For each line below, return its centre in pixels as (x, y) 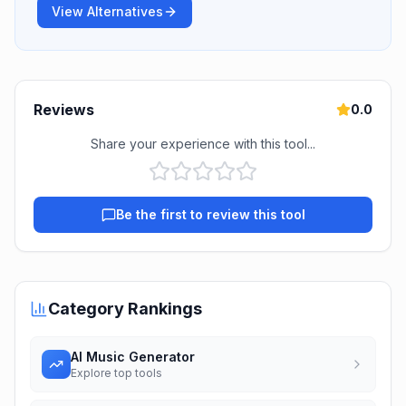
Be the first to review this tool (210, 214)
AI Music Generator (133, 357)
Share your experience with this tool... (203, 144)
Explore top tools (116, 373)
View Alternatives (107, 11)
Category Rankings (125, 309)
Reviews (64, 110)
